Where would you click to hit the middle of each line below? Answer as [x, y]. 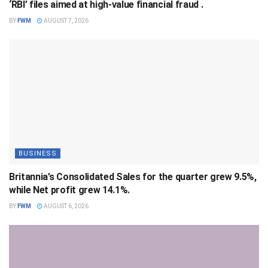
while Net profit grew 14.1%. [70, 190]
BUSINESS [38, 154]
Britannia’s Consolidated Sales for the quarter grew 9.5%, [133, 177]
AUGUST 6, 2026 [66, 206]
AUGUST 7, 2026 [66, 21]
